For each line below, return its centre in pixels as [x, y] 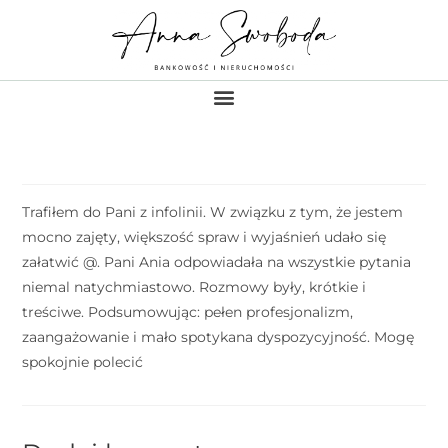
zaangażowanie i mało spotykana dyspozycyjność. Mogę [218, 336]
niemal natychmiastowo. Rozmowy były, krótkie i [194, 286]
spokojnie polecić [83, 361]
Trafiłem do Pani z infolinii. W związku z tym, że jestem [213, 211]
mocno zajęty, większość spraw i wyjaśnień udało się [204, 236]
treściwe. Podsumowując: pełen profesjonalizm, [188, 311]
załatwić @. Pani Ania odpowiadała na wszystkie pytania [217, 261]
